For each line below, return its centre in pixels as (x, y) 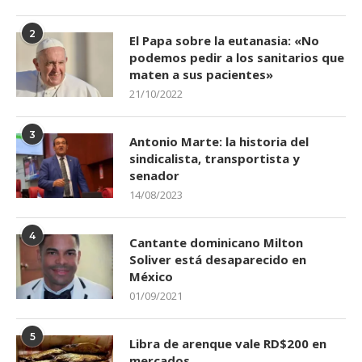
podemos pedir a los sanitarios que (237, 58)
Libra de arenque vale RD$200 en (228, 344)
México (151, 277)
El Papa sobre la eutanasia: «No (224, 41)
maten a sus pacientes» (201, 75)
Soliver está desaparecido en (218, 260)
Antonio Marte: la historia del (219, 142)
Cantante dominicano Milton (216, 243)
